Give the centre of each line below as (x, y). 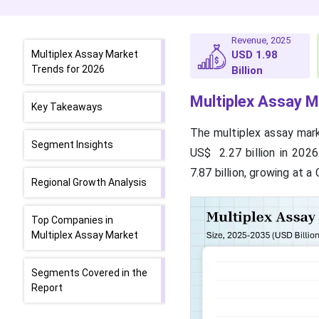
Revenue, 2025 (261, 40)
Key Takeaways (67, 107)
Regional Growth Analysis (89, 182)
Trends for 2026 (68, 69)
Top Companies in (72, 220)
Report (47, 288)
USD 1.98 (255, 55)
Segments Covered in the (89, 273)
